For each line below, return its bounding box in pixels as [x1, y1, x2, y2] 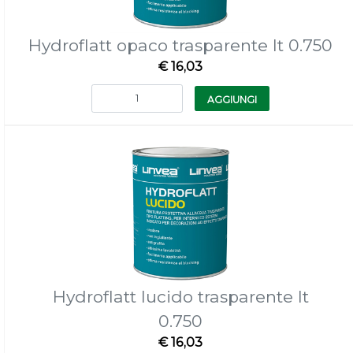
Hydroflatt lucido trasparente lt [52, 286, 309, 307]
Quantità [155, 84, 204, 98]
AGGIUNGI [207, 94, 257, 106]
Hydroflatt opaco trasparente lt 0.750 [28, 35, 333, 55]
